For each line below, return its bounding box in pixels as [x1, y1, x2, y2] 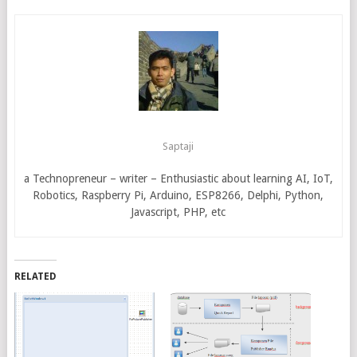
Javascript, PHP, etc [131, 205, 226, 218]
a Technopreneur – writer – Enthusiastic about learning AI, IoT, [23, 171, 333, 185]
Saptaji [163, 139, 194, 152]
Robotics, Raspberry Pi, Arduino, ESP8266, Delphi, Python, [33, 188, 324, 202]
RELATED [14, 270, 57, 282]
